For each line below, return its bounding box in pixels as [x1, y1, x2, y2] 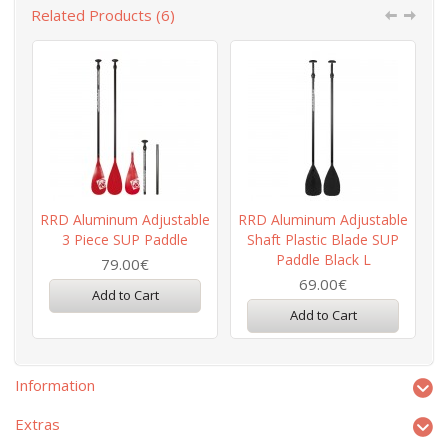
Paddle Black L [275, 250, 371, 269]
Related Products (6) [31, 5, 175, 25]
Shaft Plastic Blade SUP [247, 230, 399, 249]
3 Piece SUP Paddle [62, 230, 188, 249]
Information [15, 375, 95, 395]
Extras [15, 414, 60, 434]
